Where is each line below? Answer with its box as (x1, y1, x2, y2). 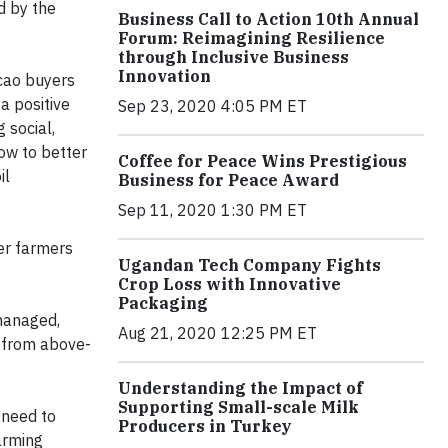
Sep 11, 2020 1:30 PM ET (118, 200, 307, 220)
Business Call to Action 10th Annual (118, 9, 419, 29)
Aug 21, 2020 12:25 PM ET (118, 323, 317, 343)
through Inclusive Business (118, 47, 349, 67)
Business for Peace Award (118, 170, 339, 190)
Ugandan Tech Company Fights (118, 255, 381, 275)
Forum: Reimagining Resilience (118, 28, 385, 48)
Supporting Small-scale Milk (118, 397, 359, 417)
